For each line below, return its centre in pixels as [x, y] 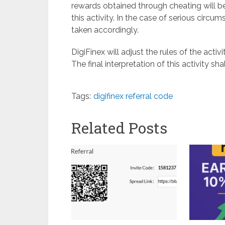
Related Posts [119, 128]
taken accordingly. [105, 30]
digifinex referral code [133, 96]
